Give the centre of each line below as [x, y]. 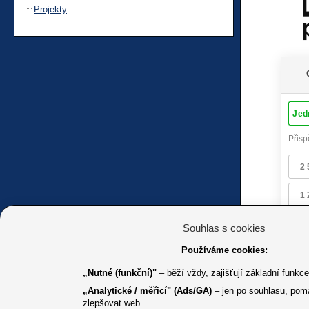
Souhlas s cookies [224, 228]
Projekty [50, 9]
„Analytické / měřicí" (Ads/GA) [147, 291]
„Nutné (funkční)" [120, 273]
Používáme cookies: [224, 250]
